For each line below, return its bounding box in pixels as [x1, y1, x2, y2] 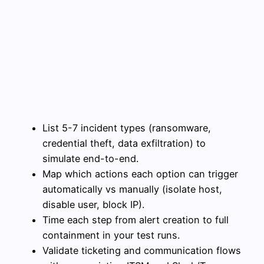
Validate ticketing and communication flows [42, 245, 241, 257]
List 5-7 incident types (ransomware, [42, 122, 211, 134]
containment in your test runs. [42, 229, 180, 242]
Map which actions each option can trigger [42, 168, 238, 180]
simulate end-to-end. [42, 153, 138, 165]
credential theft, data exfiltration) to [42, 137, 206, 150]
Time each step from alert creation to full [42, 214, 229, 226]
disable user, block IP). [42, 199, 144, 211]
